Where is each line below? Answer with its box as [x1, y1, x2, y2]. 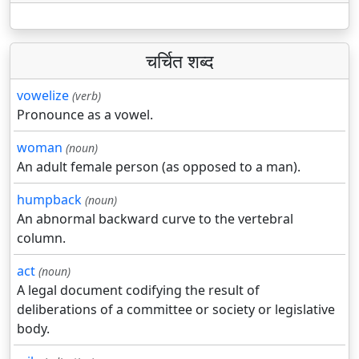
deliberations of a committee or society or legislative [17, 301, 335, 319]
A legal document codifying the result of [17, 281, 260, 300]
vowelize [17, 87, 69, 105]
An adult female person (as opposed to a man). [17, 158, 301, 176]
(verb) [72, 88, 101, 104]
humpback [17, 191, 82, 209]
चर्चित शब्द [145, 48, 214, 75]
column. [17, 229, 66, 248]
